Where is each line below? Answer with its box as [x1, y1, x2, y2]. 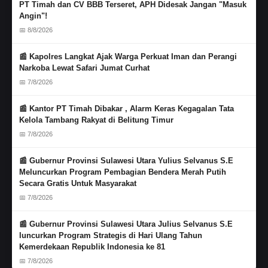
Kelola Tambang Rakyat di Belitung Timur [19, 115, 173, 124]
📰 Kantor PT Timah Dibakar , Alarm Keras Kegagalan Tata [19, 103, 234, 113]
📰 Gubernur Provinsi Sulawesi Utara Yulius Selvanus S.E [19, 156, 233, 165]
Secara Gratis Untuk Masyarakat [19, 178, 136, 188]
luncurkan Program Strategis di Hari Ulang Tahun [19, 230, 202, 240]
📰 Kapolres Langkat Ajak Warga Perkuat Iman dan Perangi [19, 51, 237, 61]
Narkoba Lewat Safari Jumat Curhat [19, 63, 150, 72]
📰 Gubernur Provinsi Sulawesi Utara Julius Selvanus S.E [19, 219, 233, 229]
